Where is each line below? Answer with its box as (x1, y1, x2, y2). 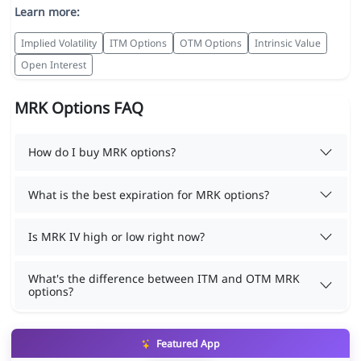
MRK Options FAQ (14, 97, 143, 119)
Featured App (153, 337, 220, 351)
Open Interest (20, 57, 86, 72)
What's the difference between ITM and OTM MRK (28, 270, 300, 286)
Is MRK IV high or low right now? (28, 229, 205, 244)
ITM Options (109, 35, 167, 50)
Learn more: (14, 4, 80, 20)
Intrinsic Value (254, 35, 321, 50)
